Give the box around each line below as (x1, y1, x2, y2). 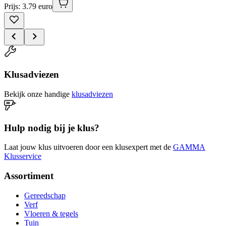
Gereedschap (24, 191, 66, 200)
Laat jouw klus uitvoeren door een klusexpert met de (4, 143, 171, 152)
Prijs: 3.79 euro (4, 2, 52, 11)
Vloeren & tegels (24, 209, 78, 218)
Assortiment (4, 171, 53, 182)
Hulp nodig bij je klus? (4, 122, 99, 133)
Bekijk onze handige (4, 89, 70, 98)
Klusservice (4, 152, 41, 161)
